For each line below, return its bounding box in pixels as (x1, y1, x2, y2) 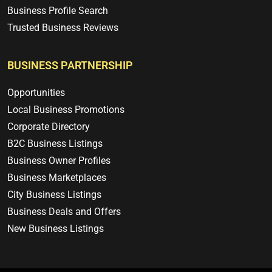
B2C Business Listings (7, 138, 103, 150)
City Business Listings (7, 189, 101, 201)
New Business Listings (7, 223, 104, 235)
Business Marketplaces (7, 172, 106, 184)
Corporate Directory (7, 121, 90, 133)
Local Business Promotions (7, 104, 124, 116)
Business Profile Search (7, 5, 108, 17)
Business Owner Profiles (7, 155, 110, 167)
